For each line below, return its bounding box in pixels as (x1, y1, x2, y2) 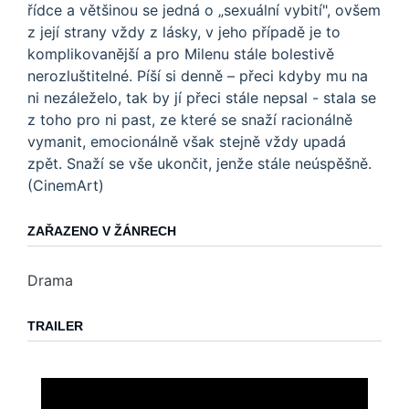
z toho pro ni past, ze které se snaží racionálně (27, 110, 352, 129)
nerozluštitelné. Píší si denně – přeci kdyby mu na (27, 66, 368, 85)
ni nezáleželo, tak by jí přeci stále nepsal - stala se (27, 88, 376, 107)
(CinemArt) (27, 175, 104, 194)
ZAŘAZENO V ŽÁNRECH (27, 223, 176, 238)
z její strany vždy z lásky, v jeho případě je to (27, 22, 341, 41)
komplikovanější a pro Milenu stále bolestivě (27, 44, 334, 63)
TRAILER (27, 318, 83, 333)
